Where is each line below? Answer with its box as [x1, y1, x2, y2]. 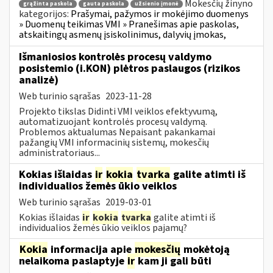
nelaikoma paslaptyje [19, 253, 127, 269]
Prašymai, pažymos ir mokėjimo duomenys [71, 7, 249, 21]
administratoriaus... [19, 146, 100, 160]
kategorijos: [19, 7, 71, 21]
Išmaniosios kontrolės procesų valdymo [19, 49, 211, 65]
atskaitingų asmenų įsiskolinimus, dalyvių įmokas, [19, 28, 226, 42]
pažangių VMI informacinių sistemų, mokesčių [19, 135, 209, 149]
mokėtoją [181, 241, 230, 257]
